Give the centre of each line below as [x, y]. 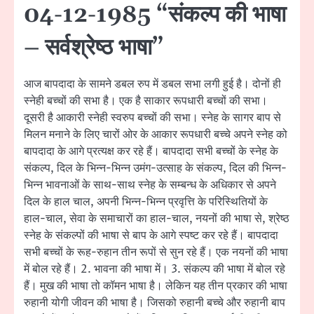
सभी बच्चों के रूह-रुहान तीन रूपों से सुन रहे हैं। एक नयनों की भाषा [156, 253]
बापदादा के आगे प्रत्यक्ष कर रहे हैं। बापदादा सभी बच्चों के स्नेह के [151, 152]
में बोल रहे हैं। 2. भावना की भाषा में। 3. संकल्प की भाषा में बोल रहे [155, 269]
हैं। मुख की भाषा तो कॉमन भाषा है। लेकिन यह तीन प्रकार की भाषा [156, 286]
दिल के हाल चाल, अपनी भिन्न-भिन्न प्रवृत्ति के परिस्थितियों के [146, 202]
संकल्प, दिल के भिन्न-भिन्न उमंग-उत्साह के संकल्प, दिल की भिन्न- [155, 169]
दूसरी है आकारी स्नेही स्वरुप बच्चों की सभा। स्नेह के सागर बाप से [152, 118]
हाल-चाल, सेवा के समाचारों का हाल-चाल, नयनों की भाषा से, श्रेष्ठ [157, 219]
